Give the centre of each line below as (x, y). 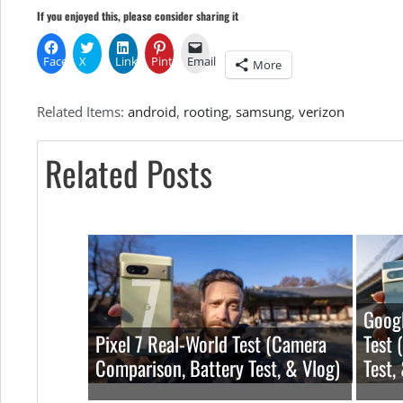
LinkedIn (139, 62)
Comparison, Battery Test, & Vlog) (218, 367)
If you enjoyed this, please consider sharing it (138, 16)
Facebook (69, 62)
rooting (206, 112)
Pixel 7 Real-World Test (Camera (211, 343)
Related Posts (129, 173)
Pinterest (175, 62)
